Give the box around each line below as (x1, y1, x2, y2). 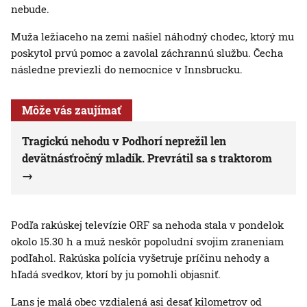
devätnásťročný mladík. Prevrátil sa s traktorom (22, 151, 272, 166)
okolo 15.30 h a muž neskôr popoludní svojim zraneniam (11, 234, 284, 249)
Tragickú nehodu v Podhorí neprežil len (22, 134, 226, 149)
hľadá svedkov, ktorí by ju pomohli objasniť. (11, 267, 221, 282)
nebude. (11, 2, 49, 16)
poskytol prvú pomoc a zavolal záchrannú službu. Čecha (11, 46, 283, 60)
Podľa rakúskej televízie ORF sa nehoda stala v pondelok (11, 218, 284, 232)
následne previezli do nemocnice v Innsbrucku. (11, 62, 243, 77)
